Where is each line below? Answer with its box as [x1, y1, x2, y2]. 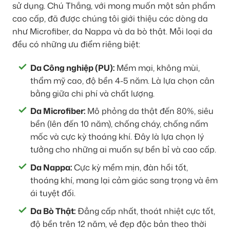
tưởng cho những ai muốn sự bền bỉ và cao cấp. [30, 144, 216, 156]
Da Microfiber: [30, 105, 85, 117]
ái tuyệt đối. [30, 187, 75, 199]
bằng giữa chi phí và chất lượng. [30, 87, 155, 99]
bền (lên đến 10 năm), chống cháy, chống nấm [30, 118, 208, 130]
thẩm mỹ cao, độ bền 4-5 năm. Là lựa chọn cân [30, 74, 215, 86]
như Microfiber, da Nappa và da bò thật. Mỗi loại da [12, 25, 213, 37]
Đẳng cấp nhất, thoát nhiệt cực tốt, [75, 205, 215, 217]
